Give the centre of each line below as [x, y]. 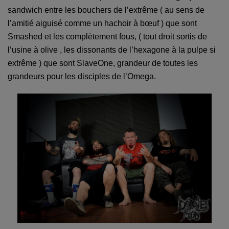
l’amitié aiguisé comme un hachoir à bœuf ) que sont [102, 24]
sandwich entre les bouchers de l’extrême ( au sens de [106, 10]
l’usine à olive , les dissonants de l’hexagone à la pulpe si [112, 50]
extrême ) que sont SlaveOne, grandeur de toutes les [103, 63]
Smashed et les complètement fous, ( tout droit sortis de [107, 37]
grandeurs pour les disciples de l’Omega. [82, 77]
